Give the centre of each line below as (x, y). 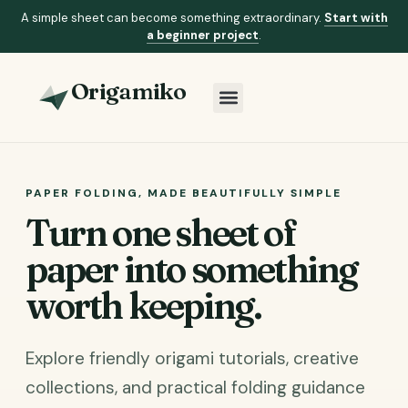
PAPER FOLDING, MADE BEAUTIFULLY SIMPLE (184, 193)
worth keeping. (143, 306)
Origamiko (129, 91)
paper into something (192, 269)
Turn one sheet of (161, 233)
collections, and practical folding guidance (195, 388)
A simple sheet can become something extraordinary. (172, 18)
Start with (356, 18)
